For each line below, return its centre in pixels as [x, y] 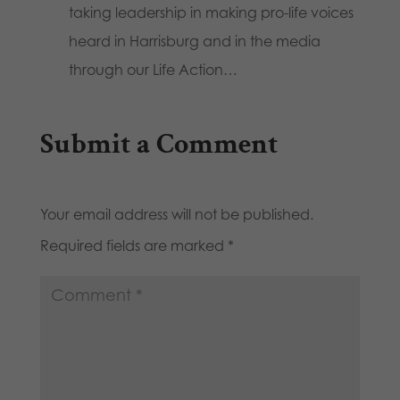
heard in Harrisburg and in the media [194, 41]
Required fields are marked [133, 246]
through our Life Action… [153, 69]
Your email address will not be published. [176, 215]
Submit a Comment [158, 145]
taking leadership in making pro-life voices [211, 12]
